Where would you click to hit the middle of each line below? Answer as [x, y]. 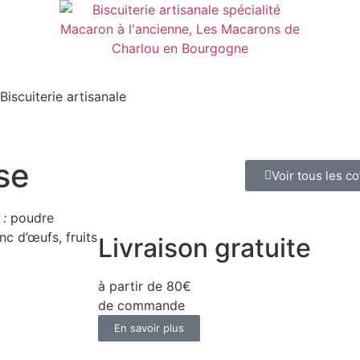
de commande [141, 305]
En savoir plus [149, 328]
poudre [32, 218]
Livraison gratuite [205, 248]
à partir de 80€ [145, 286]
